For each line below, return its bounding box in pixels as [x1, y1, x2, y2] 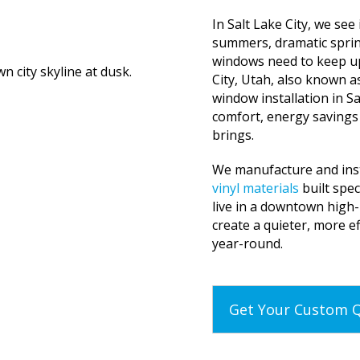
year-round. [212, 235, 283, 253]
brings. [212, 126, 254, 145]
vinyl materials [212, 179, 299, 198]
